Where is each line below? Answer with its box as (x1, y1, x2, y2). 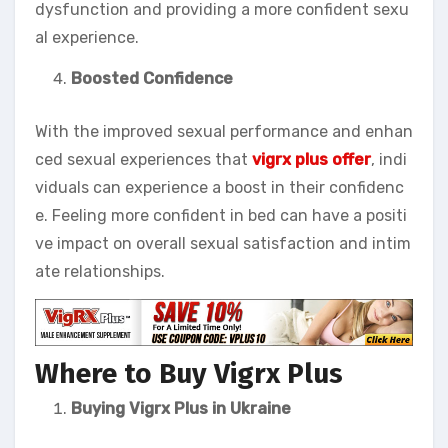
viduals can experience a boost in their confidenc (35, 178, 404, 197)
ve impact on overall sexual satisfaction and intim (35, 234, 411, 253)
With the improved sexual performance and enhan (35, 122, 413, 141)
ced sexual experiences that (35, 150, 252, 169)
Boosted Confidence (71, 69, 233, 88)
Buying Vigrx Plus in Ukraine (71, 399, 291, 419)
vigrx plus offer (252, 150, 371, 169)
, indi (371, 150, 407, 169)
